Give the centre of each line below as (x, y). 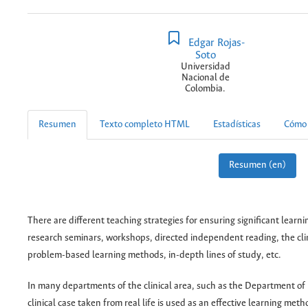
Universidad (205, 67)
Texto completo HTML (145, 125)
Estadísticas (237, 125)
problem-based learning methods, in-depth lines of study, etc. (154, 256)
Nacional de (205, 78)
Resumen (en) (257, 166)
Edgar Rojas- (215, 43)
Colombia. (205, 89)
